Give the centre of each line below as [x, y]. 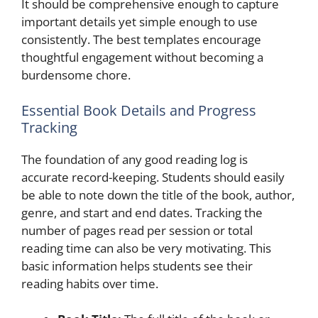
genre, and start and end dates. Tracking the [142, 212]
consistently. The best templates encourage [141, 39]
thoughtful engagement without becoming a [142, 57]
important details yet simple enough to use [139, 22]
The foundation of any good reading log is [135, 159]
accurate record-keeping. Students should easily [153, 177]
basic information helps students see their [137, 265]
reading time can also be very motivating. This [146, 248]
